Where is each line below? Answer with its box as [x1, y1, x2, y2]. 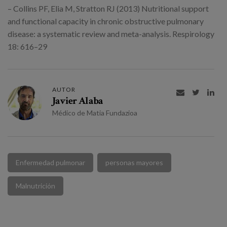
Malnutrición [16, 181, 55, 191]
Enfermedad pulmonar [16, 158, 85, 167]
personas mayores [105, 158, 163, 167]
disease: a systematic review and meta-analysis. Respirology [8, 29, 214, 39]
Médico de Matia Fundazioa [52, 108, 137, 118]
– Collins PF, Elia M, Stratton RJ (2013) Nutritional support [8, 4, 209, 14]
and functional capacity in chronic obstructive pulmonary [8, 16, 204, 26]
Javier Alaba [52, 94, 103, 108]
